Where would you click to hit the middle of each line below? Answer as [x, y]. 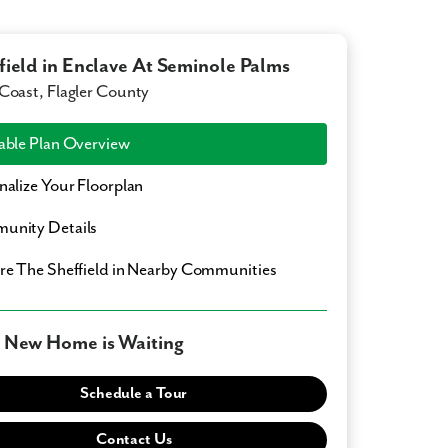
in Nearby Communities [192, 270]
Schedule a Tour [134, 394]
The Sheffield [62, 270]
